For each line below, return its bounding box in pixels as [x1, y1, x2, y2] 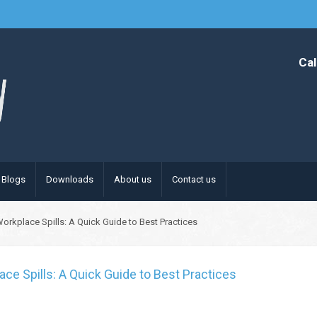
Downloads [46, 174, 93, 185]
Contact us [172, 174, 216, 185]
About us [114, 174, 151, 185]
